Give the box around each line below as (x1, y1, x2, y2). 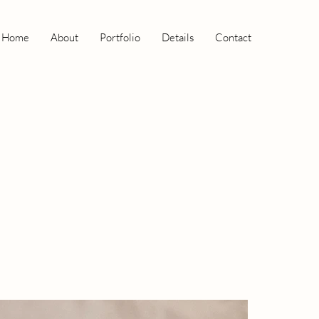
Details (162, 31, 194, 44)
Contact (215, 31, 251, 44)
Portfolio (100, 31, 140, 44)
